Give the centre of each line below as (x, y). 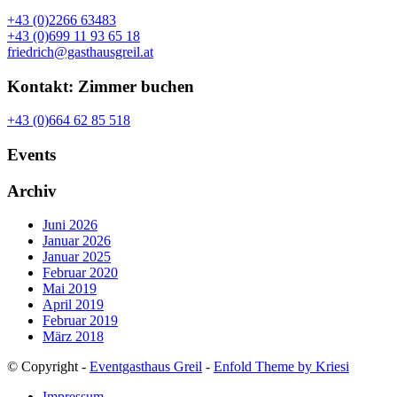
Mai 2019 (70, 289)
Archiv (32, 191)
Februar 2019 (80, 321)
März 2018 (73, 337)
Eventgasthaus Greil (146, 367)
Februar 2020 (80, 273)
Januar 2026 (77, 241)
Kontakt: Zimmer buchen (101, 86)
